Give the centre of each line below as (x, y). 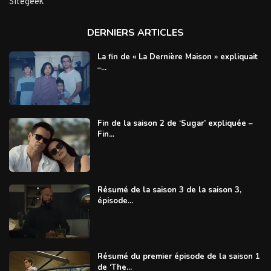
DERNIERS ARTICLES (135, 32)
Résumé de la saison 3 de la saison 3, (169, 190)
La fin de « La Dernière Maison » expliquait (177, 57)
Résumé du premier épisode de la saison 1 (178, 257)
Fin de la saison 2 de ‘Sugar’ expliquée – (175, 123)
